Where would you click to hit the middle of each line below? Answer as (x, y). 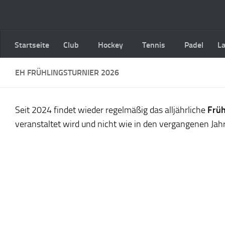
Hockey (110, 45)
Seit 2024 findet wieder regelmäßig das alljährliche (111, 110)
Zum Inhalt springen (49, 14)
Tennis (154, 45)
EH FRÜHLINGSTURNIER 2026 (67, 73)
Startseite (32, 45)
